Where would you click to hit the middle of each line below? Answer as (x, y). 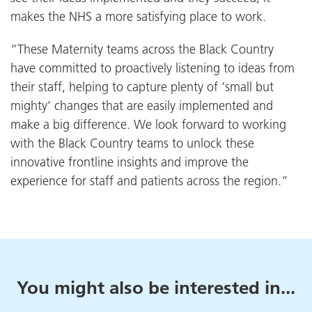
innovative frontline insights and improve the (130, 162)
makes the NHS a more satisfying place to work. (138, 16)
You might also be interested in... (156, 287)
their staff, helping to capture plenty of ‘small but (142, 86)
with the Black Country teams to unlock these (132, 143)
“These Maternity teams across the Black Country (142, 49)
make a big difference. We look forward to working (148, 124)
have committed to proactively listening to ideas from (153, 68)
